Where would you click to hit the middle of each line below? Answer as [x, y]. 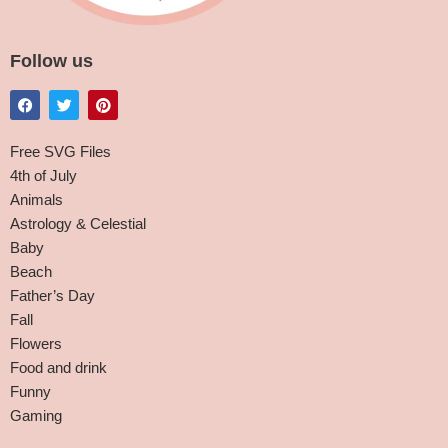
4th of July [43, 175]
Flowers [36, 343]
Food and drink [58, 367]
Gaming [36, 415]
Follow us [51, 61]
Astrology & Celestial [78, 223]
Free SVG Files [60, 151]
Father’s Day [52, 295]
